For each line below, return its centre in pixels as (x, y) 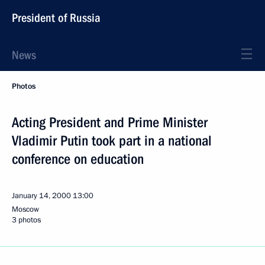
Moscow (25, 209)
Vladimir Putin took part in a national (112, 141)
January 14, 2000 (41, 196)
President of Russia (56, 18)
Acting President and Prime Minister (110, 122)
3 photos (26, 220)
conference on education (78, 159)
